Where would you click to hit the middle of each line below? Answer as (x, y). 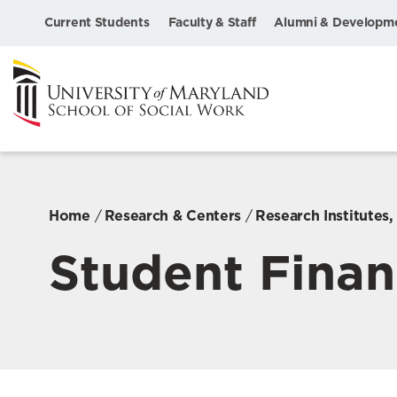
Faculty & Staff (212, 22)
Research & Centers (172, 215)
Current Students (97, 22)
